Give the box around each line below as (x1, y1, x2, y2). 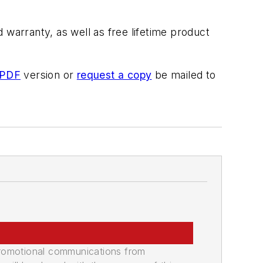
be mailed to (151, 69, 216, 82)
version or (21, 69, 77, 82)
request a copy (76, 69, 152, 82)
